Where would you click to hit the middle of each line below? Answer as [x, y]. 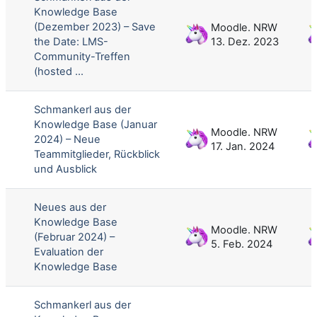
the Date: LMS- [71, 41]
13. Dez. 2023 [245, 41]
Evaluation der [69, 252]
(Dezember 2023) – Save [95, 27]
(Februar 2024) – [74, 237]
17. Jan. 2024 [243, 146]
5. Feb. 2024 [242, 244]
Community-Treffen [82, 56]
